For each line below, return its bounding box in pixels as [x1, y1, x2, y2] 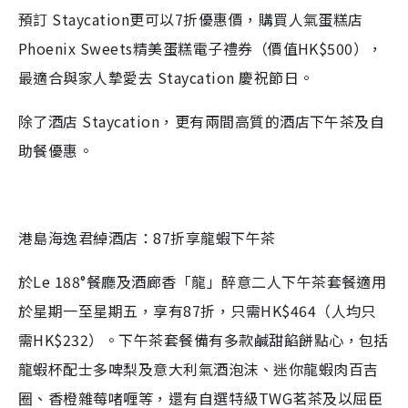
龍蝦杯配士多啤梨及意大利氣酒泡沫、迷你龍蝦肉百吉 [18, 357, 379, 380]
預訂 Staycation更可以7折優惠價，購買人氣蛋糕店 [18, 7, 363, 30]
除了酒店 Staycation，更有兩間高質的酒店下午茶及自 [18, 109, 385, 132]
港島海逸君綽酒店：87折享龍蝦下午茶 [18, 226, 276, 249]
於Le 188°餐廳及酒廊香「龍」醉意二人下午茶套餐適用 [18, 270, 387, 292]
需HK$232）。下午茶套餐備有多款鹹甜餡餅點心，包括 [18, 328, 389, 351]
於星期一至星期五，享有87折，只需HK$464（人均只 [18, 299, 376, 321]
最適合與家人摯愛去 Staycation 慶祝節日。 [18, 66, 314, 88]
